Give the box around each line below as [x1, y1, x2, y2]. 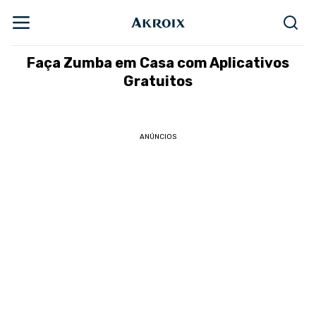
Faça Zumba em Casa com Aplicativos [27, 54, 289, 71]
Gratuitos [123, 73, 193, 90]
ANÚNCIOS [140, 133, 176, 141]
